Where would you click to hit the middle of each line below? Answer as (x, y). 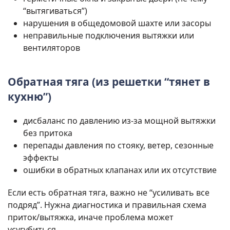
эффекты (41, 158)
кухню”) (30, 97)
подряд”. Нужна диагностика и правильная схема (107, 205)
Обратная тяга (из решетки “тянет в (109, 82)
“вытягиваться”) (55, 11)
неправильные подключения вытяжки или (109, 36)
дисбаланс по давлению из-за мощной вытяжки (119, 121)
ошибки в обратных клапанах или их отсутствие (120, 170)
